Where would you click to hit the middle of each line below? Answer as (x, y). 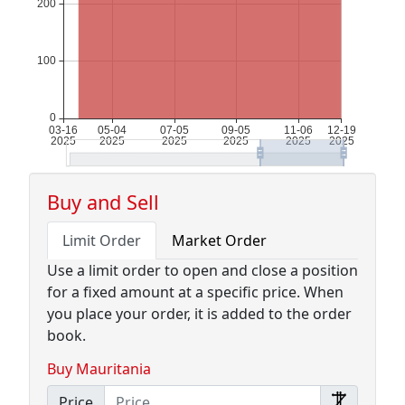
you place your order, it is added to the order (199, 314)
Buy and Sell (103, 202)
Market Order (219, 240)
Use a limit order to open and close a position (202, 270)
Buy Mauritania (99, 369)
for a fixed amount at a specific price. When (195, 292)
